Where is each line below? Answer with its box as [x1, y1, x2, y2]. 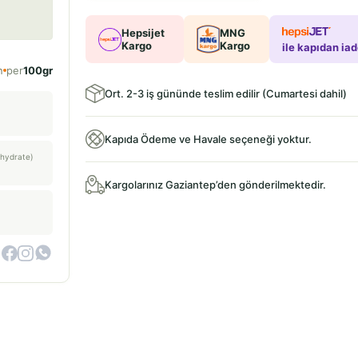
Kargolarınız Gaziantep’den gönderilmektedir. [104, 178, 326, 191]
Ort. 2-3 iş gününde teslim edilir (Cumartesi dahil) [104, 87, 347, 100]
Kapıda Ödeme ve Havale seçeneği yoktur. [104, 133, 312, 145]
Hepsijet [121, 26, 165, 39]
